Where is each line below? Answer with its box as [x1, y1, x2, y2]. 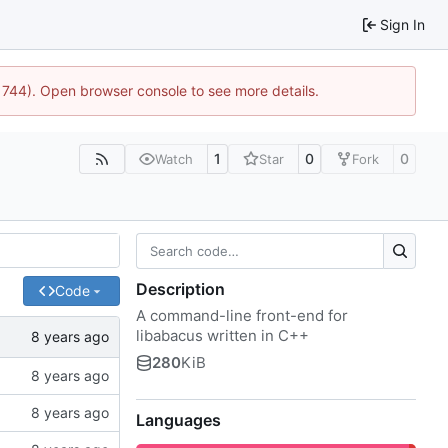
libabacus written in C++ [136, 325, 309, 345]
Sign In [380, 15, 425, 33]
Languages [136, 409, 221, 430]
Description [136, 278, 225, 299]
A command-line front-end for [136, 305, 348, 325]
